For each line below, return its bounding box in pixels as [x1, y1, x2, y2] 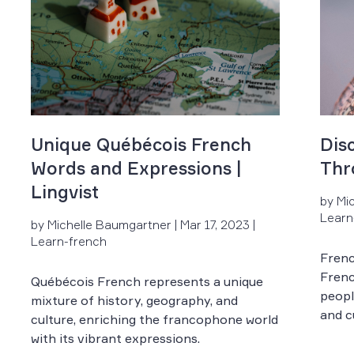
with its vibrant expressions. [31, 330, 201, 346]
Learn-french [31, 233, 107, 249]
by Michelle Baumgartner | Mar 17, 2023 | [31, 217, 256, 232]
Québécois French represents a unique [31, 273, 264, 289]
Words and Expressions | [31, 156, 242, 179]
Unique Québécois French [31, 133, 252, 155]
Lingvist [31, 180, 100, 202]
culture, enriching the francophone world [31, 311, 279, 327]
